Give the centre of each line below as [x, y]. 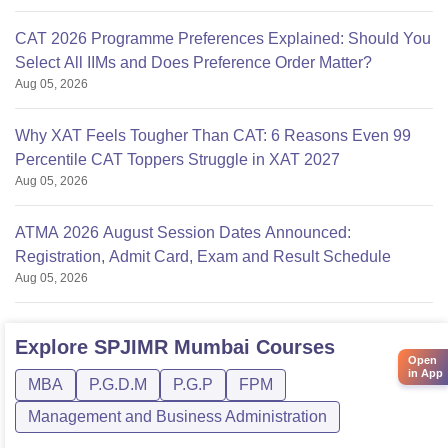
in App [425, 373]
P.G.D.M [118, 385]
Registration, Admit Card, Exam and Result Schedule [203, 257]
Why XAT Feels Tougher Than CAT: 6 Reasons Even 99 [213, 136]
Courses [292, 347]
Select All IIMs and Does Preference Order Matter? [193, 63]
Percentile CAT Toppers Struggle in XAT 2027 [177, 160]
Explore [54, 347]
